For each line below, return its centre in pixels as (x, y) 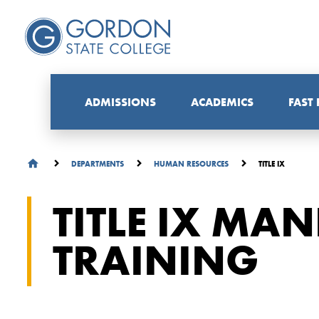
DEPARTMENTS (98, 164)
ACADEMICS (223, 103)
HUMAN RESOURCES (192, 164)
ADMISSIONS (121, 103)
